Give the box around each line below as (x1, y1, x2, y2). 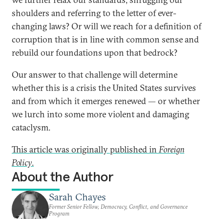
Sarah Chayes (49, 191, 106, 203)
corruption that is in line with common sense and (12, 34, 199, 45)
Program (49, 210, 69, 217)
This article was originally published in (12, 144, 159, 155)
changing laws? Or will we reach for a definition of (12, 21, 201, 32)
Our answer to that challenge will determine (12, 69, 177, 80)
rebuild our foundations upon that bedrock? (12, 47, 177, 58)
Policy (12, 157, 32, 168)
